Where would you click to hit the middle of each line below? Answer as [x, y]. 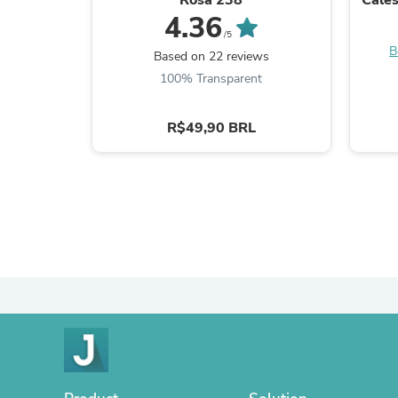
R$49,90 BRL [211, 127]
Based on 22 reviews [211, 56]
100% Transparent [211, 78]
